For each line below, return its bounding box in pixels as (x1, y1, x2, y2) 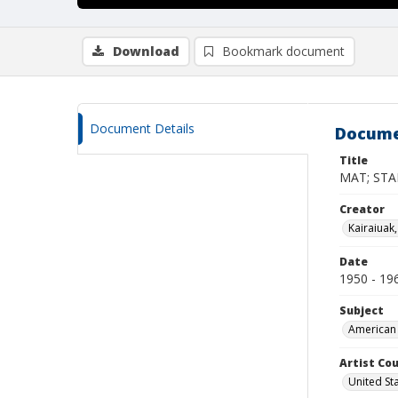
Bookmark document (222, 43, 345, 60)
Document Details (90, 120, 195, 137)
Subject (339, 303, 384, 318)
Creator (339, 202, 385, 217)
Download (113, 43, 179, 60)
